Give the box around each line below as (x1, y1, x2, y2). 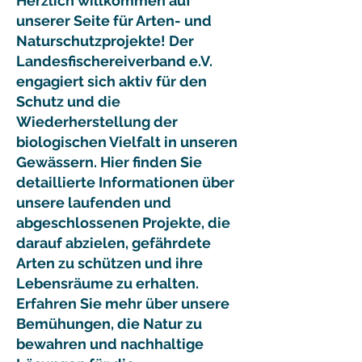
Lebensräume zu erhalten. (16, 275, 199, 292)
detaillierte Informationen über (16, 174, 234, 191)
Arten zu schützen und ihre (16, 255, 203, 271)
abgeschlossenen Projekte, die (16, 214, 230, 231)
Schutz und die (16, 93, 120, 110)
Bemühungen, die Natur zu (16, 315, 202, 332)
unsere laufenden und (16, 194, 171, 211)
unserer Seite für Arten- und (16, 12, 212, 29)
